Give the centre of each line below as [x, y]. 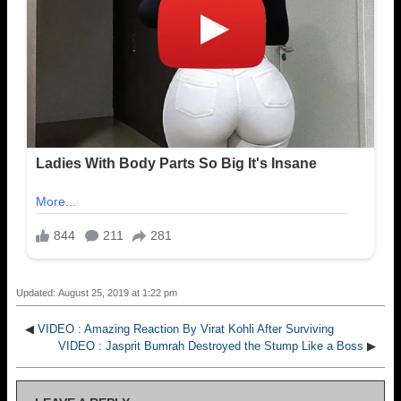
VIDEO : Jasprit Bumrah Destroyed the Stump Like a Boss [211, 346]
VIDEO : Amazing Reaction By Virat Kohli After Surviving [186, 329]
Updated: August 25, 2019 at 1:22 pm [97, 293]
